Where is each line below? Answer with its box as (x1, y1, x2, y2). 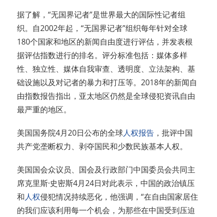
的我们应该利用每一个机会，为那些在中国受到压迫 (17, 205, 195, 216)
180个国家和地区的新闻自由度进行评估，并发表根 (17, 36, 193, 47)
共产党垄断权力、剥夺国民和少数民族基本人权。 (17, 141, 187, 152)
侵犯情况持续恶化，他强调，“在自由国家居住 (40, 191, 198, 202)
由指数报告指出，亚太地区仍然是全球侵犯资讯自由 (17, 91, 195, 102)
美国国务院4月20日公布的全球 (17, 127, 123, 139)
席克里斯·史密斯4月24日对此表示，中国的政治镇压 (17, 178, 195, 189)
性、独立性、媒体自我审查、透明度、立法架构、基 (17, 63, 195, 75)
